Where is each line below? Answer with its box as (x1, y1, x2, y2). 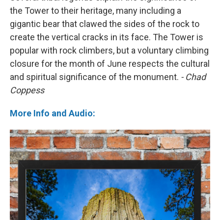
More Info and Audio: (10, 108, 95, 119)
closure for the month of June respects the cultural (10, 58, 210, 69)
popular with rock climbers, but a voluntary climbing (10, 45, 209, 56)
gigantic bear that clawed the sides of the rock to (10, 19, 199, 29)
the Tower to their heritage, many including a (10, 5, 181, 16)
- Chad (181, 72, 206, 82)
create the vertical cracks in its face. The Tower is (10, 32, 203, 43)
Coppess (10, 85, 44, 96)
